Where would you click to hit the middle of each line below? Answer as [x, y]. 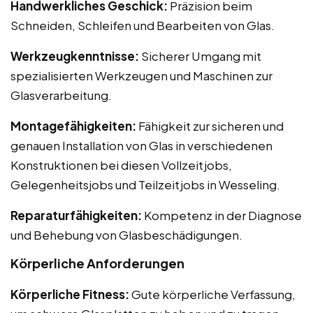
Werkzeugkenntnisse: [75, 56]
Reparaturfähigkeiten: [76, 215]
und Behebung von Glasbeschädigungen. [126, 234]
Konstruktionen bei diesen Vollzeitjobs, [121, 165]
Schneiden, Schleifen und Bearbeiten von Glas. [143, 25]
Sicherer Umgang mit [200, 56]
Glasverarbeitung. [61, 95]
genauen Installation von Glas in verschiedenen [141, 145]
